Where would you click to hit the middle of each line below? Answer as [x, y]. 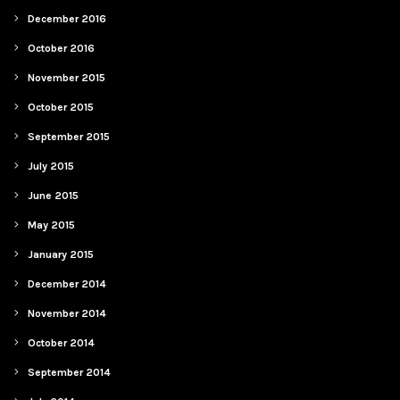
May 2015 [52, 225]
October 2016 [62, 48]
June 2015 [54, 196]
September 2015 [69, 137]
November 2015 [67, 78]
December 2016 [67, 19]
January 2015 [61, 254]
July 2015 [51, 166]
